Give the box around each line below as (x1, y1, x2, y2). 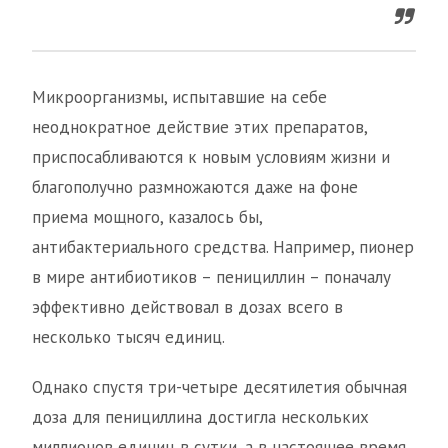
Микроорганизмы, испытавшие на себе (32, 86, 327, 108)
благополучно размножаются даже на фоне (32, 176, 358, 198)
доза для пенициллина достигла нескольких (32, 406, 369, 428)
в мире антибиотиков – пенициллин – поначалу (32, 266, 391, 288)
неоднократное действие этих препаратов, (32, 116, 367, 138)
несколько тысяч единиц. (32, 326, 225, 348)
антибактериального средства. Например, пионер (32, 236, 414, 258)
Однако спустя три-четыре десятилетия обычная (32, 376, 407, 398)
